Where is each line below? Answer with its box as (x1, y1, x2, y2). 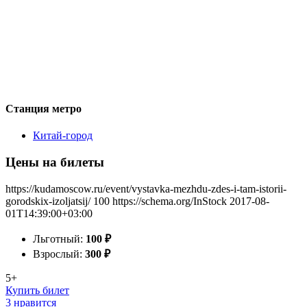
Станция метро (5, 102, 82, 114)
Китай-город (33, 130, 93, 142)
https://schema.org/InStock (112, 195, 227, 207)
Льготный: (33, 232, 86, 245)
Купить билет (5, 284, 69, 296)
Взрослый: (33, 247, 85, 260)
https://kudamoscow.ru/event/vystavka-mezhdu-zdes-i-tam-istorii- (5, 182, 286, 195)
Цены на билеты (5, 154, 104, 169)
